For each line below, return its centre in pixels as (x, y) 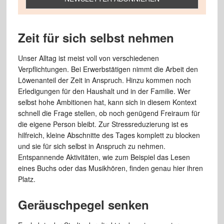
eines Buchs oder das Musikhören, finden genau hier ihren (110, 168)
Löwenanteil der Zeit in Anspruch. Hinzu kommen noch (104, 80)
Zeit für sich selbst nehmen (96, 38)
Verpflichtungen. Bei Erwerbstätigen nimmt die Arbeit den (108, 69)
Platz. (26, 179)
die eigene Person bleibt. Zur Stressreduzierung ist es (103, 124)
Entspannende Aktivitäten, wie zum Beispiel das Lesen (104, 157)
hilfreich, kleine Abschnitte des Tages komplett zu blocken (109, 135)
